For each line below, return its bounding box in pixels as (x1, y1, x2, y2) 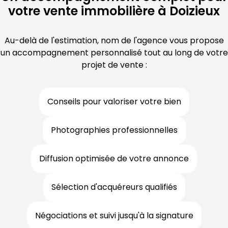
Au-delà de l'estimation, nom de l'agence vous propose (4, 35, 224, 46)
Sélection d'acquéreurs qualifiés (51, 181, 177, 193)
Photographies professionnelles (50, 124, 178, 136)
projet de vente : (81, 59, 147, 71)
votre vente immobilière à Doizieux (8, 3, 220, 19)
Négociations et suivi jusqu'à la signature (35, 210, 193, 221)
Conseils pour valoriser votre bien (47, 96, 181, 107)
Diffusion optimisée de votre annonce (39, 153, 189, 164)
